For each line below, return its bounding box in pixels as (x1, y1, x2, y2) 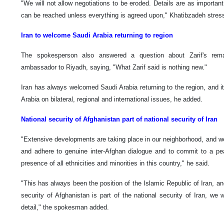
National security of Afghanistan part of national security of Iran (21, 115, 217, 123)
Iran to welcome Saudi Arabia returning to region (21, 31, 173, 39)
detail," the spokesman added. (21, 203, 109, 211)
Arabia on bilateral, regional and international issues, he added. (21, 95, 202, 103)
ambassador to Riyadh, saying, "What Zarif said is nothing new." (21, 63, 207, 71)
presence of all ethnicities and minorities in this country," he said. (21, 159, 209, 167)
